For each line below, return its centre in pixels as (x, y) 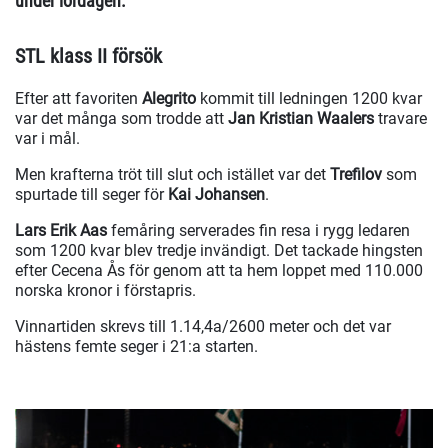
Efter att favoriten (78, 99)
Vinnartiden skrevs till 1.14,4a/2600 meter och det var (203, 327)
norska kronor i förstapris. (107, 291)
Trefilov (356, 175)
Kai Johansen (216, 195)
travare (400, 119)
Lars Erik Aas (63, 231)
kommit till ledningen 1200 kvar (311, 99)
